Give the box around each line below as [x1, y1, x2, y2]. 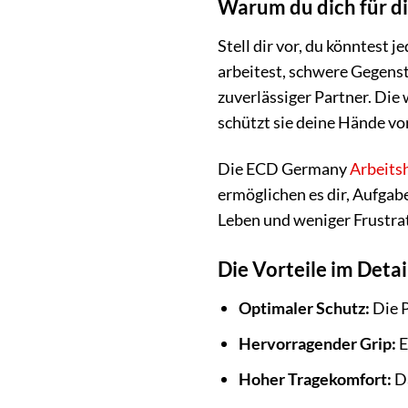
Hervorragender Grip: [239, 332, 397, 353]
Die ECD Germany [218, 158, 350, 179]
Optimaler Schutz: [239, 298, 371, 319]
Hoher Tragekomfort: [239, 368, 393, 389]
